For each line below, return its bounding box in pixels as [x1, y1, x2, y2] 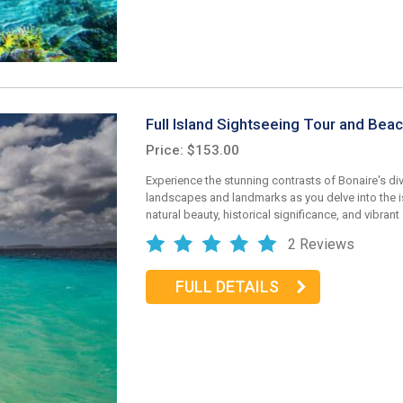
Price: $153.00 [146, 141, 239, 158]
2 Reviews [288, 235, 354, 253]
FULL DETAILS [175, 277, 279, 297]
